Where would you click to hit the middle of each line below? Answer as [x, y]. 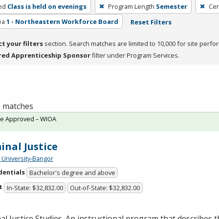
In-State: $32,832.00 [35, 187]
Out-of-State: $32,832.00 [105, 187]
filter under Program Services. [135, 55]
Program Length [131, 6]
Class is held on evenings [47, 6]
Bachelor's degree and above [72, 173]
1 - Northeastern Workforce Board [62, 21]
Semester [171, 6]
